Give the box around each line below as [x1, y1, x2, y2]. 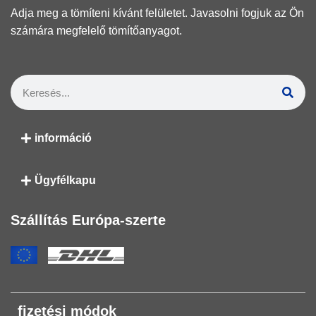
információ [35, 132, 92, 144]
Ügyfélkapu [35, 174, 97, 186]
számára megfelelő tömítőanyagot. [11, 25, 182, 37]
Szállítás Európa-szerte [11, 212, 166, 228]
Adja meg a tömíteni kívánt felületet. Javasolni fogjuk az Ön [11, 7, 304, 19]
